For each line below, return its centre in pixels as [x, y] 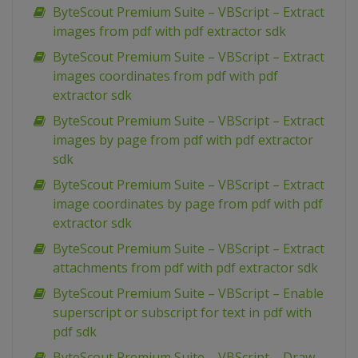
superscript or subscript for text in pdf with [182, 313]
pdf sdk [75, 332]
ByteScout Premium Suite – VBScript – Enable [188, 294]
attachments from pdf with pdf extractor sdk [185, 268]
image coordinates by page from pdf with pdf [188, 204]
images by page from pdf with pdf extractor [183, 140]
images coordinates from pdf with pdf [165, 76]
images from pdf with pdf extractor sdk [169, 32]
